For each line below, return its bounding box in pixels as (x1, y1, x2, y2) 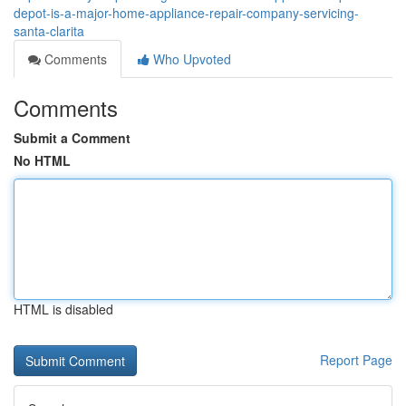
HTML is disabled (14, 300, 113, 318)
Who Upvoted (150, 50, 231, 68)
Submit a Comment (14, 129, 130, 147)
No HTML (14, 151, 71, 169)
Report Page (320, 351, 392, 369)
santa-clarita (14, 22, 84, 40)
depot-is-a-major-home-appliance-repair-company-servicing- (14, 4, 359, 22)
